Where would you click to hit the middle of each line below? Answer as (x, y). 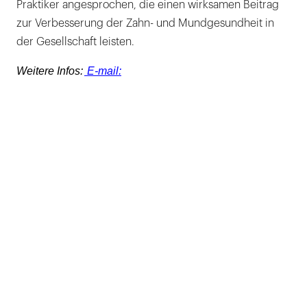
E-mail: (103, 71)
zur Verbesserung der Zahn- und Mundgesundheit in (145, 23)
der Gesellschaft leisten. (75, 42)
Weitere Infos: (50, 71)
